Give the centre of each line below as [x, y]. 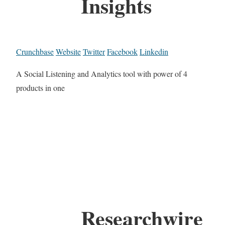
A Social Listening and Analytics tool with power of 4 [102, 73]
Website [68, 51]
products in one [40, 87]
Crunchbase [35, 51]
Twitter [94, 51]
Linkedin [154, 51]
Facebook [122, 51]
